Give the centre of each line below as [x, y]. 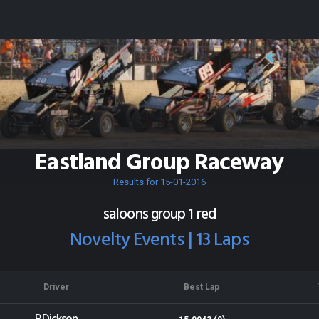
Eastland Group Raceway [159, 163]
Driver [56, 287]
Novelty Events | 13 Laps [159, 240]
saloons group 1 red [159, 215]
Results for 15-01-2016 [159, 182]
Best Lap [202, 287]
